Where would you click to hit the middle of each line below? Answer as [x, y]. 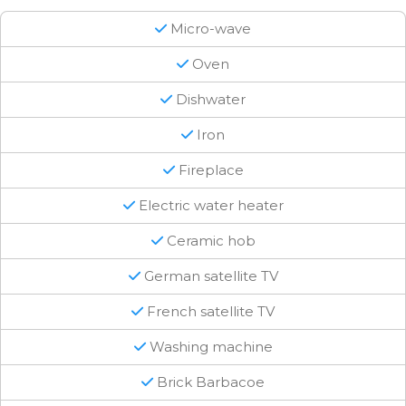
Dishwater [209, 99]
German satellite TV [209, 275]
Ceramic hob [209, 240]
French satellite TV [209, 311]
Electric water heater [209, 205]
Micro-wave [209, 28]
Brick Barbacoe [209, 382]
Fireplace [209, 169]
